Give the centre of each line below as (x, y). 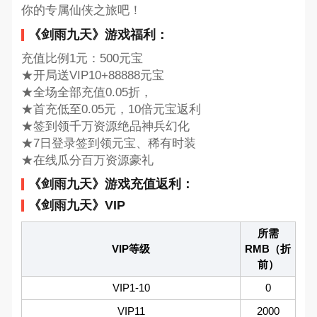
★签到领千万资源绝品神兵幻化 (105, 126)
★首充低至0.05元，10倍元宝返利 (111, 109)
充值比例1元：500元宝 (82, 58)
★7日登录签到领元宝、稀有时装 (108, 143)
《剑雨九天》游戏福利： (98, 34)
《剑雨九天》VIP (76, 206)
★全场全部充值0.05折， (86, 92)
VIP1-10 (131, 287)
